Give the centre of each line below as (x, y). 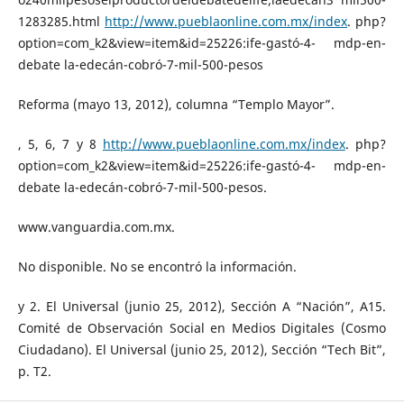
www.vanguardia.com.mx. (96, 227)
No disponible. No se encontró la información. (157, 267)
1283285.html (61, 22)
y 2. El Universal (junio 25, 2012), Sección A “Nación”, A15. (202, 307)
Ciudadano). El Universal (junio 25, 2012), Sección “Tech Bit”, (202, 350)
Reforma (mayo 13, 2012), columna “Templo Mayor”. (176, 105)
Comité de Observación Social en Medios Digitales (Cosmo (202, 328)
